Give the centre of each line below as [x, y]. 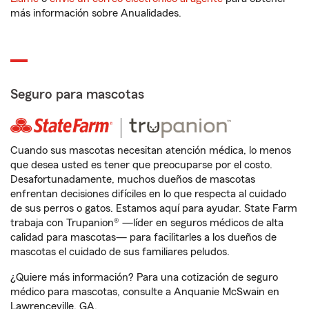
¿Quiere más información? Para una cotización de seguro [144, 278]
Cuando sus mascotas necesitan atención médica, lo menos [151, 151]
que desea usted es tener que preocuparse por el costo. [141, 165]
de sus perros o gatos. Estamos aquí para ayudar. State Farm [154, 209]
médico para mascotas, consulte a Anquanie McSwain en [145, 292]
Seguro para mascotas [77, 95]
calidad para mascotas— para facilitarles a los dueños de [143, 238]
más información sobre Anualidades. [96, 13]
